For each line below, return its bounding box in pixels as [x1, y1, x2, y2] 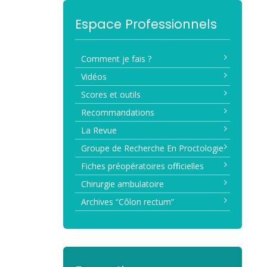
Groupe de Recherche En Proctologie [80, 142, 223, 154]
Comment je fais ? [80, 53, 151, 65]
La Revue [80, 125, 117, 136]
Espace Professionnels [74, 15, 217, 33]
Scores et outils [80, 89, 141, 101]
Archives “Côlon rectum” [80, 196, 174, 208]
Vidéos [80, 71, 107, 83]
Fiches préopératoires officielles [80, 160, 204, 172]
